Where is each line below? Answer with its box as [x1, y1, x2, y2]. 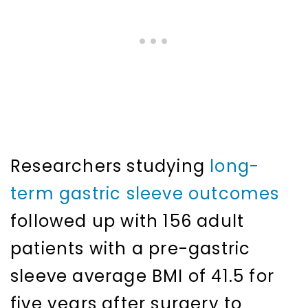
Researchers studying [10, 155, 210, 178]
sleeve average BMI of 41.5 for [10, 265, 275, 288]
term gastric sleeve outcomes [10, 182, 280, 206]
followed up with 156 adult [10, 210, 245, 233]
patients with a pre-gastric [10, 237, 251, 261]
